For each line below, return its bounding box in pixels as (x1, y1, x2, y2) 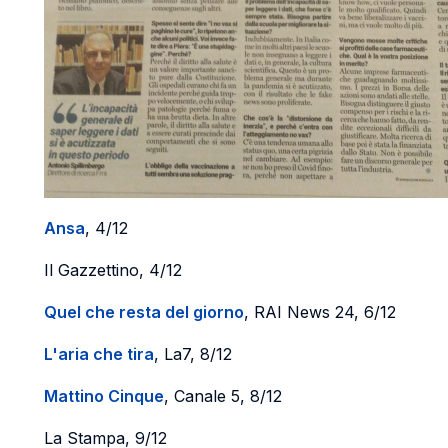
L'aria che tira (44, 344, 154, 364)
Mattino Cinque (44, 386, 164, 406)
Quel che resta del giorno (44, 302, 244, 322)
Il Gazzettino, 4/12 (44, 260, 182, 280)
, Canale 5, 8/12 (164, 386, 282, 406)
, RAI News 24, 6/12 (244, 302, 396, 322)
